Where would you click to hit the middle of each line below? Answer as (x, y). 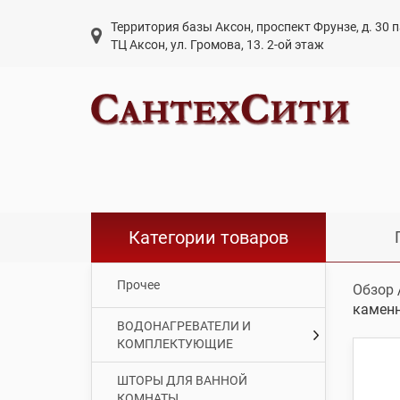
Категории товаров (208, 237)
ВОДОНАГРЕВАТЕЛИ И (184, 325)
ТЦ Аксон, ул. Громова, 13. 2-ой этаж (217, 45)
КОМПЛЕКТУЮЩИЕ (175, 343)
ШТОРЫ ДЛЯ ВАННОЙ (182, 380)
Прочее (138, 285)
